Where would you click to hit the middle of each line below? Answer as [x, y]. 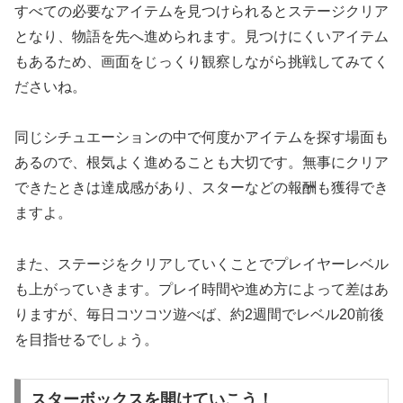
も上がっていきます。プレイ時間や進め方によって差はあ [201, 290]
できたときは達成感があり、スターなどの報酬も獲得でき [201, 188]
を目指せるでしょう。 [86, 340]
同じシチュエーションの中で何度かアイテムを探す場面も [201, 138]
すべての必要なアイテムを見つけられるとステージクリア [201, 11]
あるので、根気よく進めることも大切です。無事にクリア [201, 163]
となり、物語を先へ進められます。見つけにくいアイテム [201, 36]
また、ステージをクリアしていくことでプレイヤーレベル [201, 264]
